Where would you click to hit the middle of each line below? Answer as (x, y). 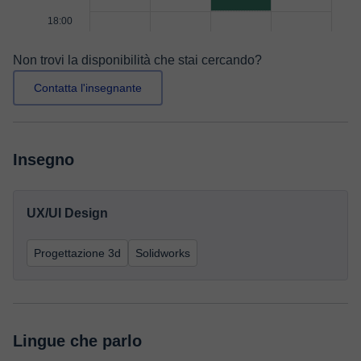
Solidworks (163, 253)
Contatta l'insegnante (88, 88)
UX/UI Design (67, 213)
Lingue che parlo (77, 341)
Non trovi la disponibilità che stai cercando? (137, 60)
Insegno (44, 160)
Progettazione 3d (77, 253)
